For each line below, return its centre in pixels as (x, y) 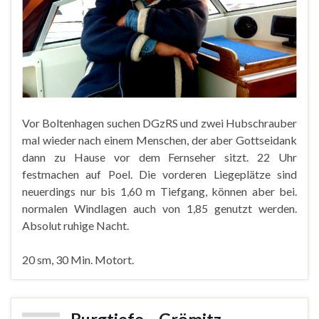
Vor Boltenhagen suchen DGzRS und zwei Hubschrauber (159, 122)
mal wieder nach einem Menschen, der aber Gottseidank (159, 140)
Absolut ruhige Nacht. (75, 225)
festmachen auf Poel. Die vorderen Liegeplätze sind (159, 174)
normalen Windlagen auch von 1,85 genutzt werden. (159, 208)
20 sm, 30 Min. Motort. (78, 259)
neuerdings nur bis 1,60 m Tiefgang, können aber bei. (159, 191)
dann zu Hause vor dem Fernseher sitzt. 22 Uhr (159, 157)
